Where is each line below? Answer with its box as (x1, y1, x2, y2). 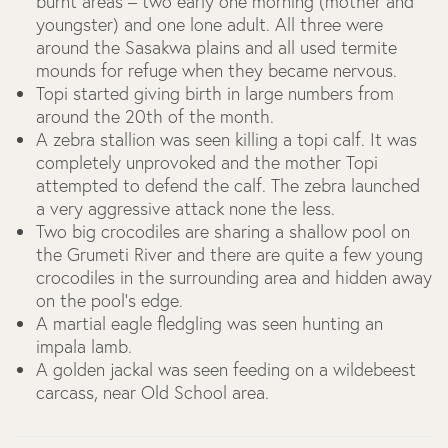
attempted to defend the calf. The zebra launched (36, 174, 420, 197)
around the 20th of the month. (36, 105, 274, 128)
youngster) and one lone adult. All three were (36, 13, 383, 36)
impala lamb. (36, 335, 132, 358)
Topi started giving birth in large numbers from (36, 82, 394, 105)
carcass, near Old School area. (36, 381, 269, 404)
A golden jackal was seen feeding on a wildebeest (36, 358, 416, 381)
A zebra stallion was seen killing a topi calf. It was (36, 128, 417, 151)
